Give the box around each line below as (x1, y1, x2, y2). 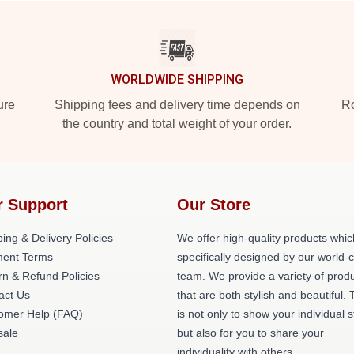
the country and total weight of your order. (62, 117, 292, 130)
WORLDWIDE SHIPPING (111, 72, 243, 87)
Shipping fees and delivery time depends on (54, 98, 300, 111)
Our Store (177, 196, 250, 213)
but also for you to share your (177, 326, 324, 339)
